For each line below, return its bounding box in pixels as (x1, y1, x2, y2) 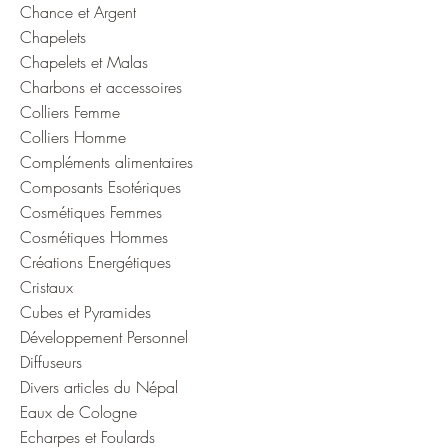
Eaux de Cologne (20, 400, 137, 423)
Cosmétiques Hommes (20, 225, 168, 248)
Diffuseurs (20, 350, 82, 373)
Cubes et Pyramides (20, 300, 151, 323)
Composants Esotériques (20, 175, 181, 198)
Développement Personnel (20, 325, 188, 348)
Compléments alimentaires (20, 150, 193, 173)
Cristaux (20, 275, 73, 298)
